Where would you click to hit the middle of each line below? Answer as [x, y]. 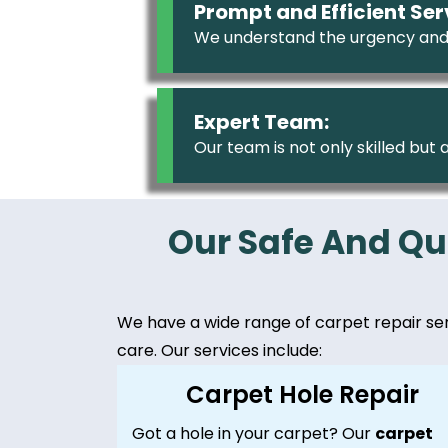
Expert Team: [262, 121]
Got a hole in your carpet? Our [253, 433]
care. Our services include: [219, 350]
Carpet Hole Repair [302, 394]
